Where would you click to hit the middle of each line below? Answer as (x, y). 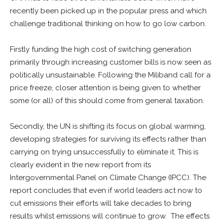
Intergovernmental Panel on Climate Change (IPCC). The (108, 178)
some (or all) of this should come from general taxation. (107, 101)
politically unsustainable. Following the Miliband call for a (110, 75)
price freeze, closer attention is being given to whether (105, 88)
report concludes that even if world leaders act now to (106, 190)
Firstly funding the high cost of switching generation (101, 49)
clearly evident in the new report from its (80, 165)
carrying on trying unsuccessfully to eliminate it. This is (104, 152)
